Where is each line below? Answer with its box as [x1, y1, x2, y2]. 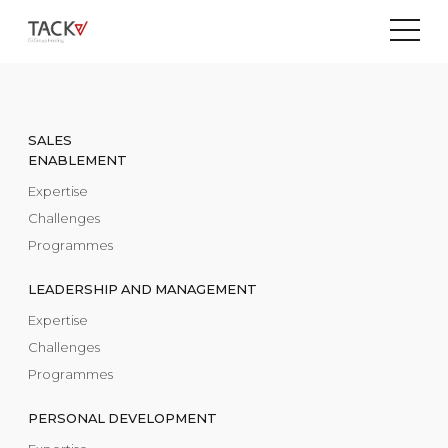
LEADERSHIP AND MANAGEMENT [28, 281, 257, 298]
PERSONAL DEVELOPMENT [28, 410, 217, 427]
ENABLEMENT [28, 152, 127, 169]
